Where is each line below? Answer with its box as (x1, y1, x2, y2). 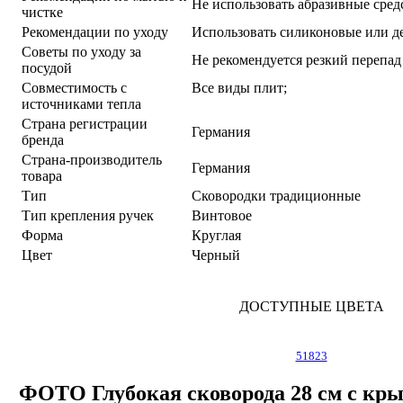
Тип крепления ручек (22, 207, 154, 223)
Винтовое (192, 207, 252, 223)
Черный (192, 246, 240, 263)
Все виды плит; (192, 79, 291, 95)
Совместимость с (22, 79, 127, 95)
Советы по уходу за (22, 43, 141, 59)
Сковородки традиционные (192, 187, 361, 203)
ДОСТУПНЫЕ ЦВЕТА (238, 298, 384, 314)
